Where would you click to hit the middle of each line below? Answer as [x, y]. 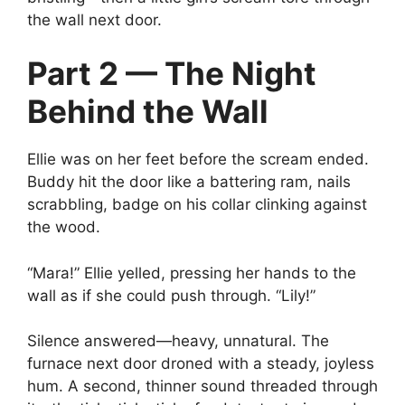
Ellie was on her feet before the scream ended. [198, 160]
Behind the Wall [148, 112]
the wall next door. [94, 19]
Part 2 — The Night [172, 74]
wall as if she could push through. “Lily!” [171, 295]
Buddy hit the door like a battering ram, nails [189, 182]
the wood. [64, 227]
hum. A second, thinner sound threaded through [202, 386]
